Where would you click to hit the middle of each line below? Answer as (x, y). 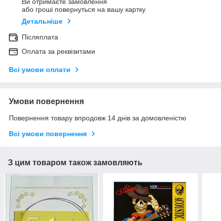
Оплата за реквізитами (58, 52)
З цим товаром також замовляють (75, 163)
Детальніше (42, 21)
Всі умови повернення (48, 134)
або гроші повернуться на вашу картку (84, 10)
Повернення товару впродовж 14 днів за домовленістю (98, 118)
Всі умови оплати (40, 70)
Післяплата (40, 37)
